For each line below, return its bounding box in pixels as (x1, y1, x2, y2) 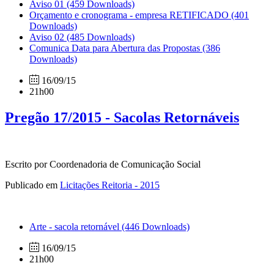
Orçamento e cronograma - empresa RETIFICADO (29, 9, 231, 20)
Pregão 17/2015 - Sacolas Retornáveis (5, 109, 239, 125)
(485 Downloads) (67, 31, 135, 42)
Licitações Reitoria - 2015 (60, 179, 160, 190)
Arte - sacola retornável (29, 221, 122, 232)
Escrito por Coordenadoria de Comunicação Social (5, 158, 201, 169)
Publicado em (5, 179, 60, 190)
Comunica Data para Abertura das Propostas (29, 42, 202, 53)
